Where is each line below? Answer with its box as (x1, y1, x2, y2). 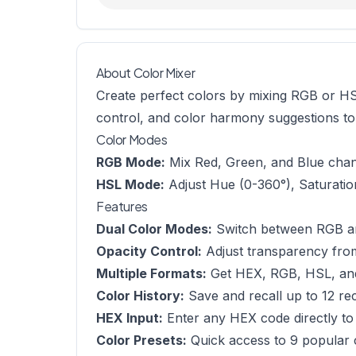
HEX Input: (96, 310, 163, 326)
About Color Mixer (96, 64, 195, 81)
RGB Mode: (96, 154, 165, 170)
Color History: (96, 288, 184, 304)
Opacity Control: (96, 243, 202, 259)
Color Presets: (96, 332, 187, 348)
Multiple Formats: (96, 265, 207, 281)
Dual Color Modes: (96, 221, 212, 237)
